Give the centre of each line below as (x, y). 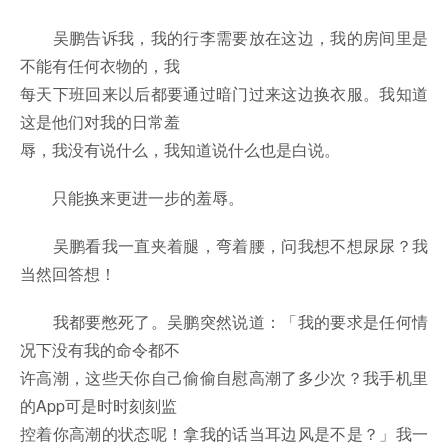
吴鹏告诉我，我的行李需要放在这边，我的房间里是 (224, 38)
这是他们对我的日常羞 (100, 122)
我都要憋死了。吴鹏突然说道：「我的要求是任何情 (224, 322)
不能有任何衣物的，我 (100, 66)
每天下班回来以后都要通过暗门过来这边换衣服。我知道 (224, 94)
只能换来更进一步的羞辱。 (132, 198)
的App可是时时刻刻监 (98, 406)
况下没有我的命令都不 (100, 350)
